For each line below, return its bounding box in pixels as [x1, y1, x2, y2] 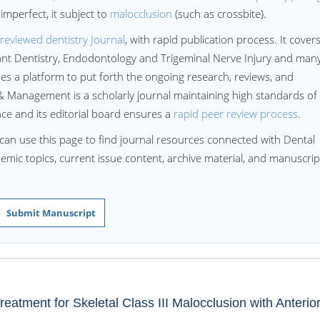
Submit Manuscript [6, 206, 96, 219]
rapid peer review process [174, 106, 298, 121]
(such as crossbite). [172, 6, 269, 21]
